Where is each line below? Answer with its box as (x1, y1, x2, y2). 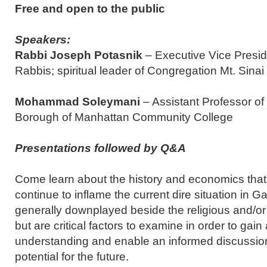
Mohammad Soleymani (15, 95, 140, 108)
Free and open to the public (15, 2, 165, 15)
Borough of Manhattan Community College (15, 110, 233, 123)
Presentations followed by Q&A (15, 141, 186, 154)
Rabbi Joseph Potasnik (15, 48, 142, 61)
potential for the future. (15, 250, 129, 263)
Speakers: (15, 33, 70, 46)
